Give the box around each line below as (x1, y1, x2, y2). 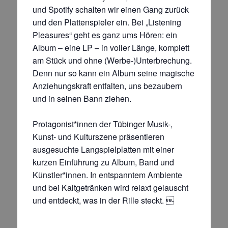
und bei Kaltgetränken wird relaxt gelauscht (33, 181, 188, 193)
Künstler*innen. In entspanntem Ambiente (33, 168, 182, 181)
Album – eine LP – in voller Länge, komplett (33, 41, 189, 53)
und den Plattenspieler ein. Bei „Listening (33, 16, 181, 28)
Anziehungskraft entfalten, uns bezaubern (33, 79, 182, 92)
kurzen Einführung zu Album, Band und (33, 156, 174, 168)
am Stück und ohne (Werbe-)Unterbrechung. (33, 54, 192, 66)
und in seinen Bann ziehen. (33, 92, 131, 104)
